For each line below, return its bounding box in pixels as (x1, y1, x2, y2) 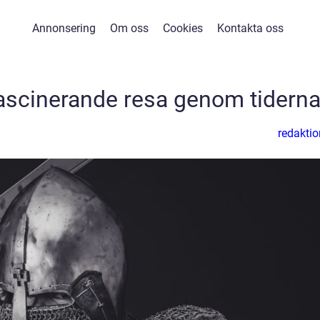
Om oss (109, 21, 149, 35)
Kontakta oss (216, 21, 284, 35)
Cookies (162, 21, 203, 35)
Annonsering (31, 21, 96, 35)
